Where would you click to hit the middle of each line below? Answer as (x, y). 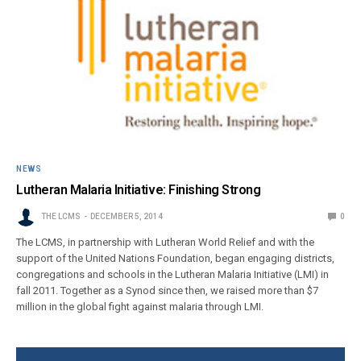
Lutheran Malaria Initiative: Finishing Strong (139, 189)
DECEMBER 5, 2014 (127, 216)
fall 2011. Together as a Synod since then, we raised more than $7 (168, 290)
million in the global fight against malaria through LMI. (140, 306)
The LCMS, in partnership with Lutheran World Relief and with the (166, 242)
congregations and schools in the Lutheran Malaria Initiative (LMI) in (173, 274)
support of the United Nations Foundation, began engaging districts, (176, 258)
